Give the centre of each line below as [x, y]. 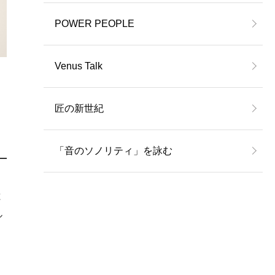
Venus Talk [78, 66]
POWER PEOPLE [94, 23]
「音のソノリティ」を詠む [113, 150]
